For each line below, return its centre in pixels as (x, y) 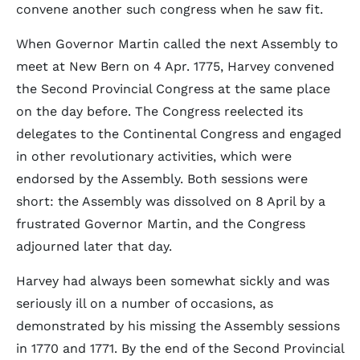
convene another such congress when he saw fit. (170, 9)
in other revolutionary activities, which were (154, 156)
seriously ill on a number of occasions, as (145, 303)
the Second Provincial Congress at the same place (173, 89)
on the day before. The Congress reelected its (160, 111)
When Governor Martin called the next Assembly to (177, 44)
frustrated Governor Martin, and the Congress (161, 224)
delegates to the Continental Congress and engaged (179, 134)
